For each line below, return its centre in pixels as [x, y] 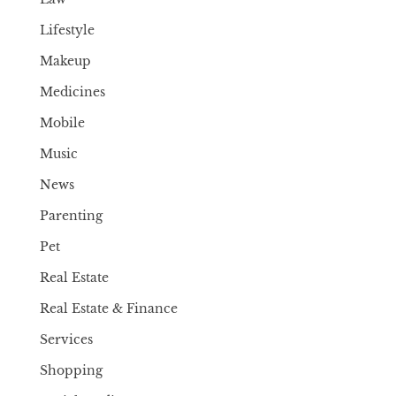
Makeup [66, 61]
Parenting [72, 216]
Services [67, 339]
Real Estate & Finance [109, 308]
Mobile [63, 123]
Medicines [73, 92]
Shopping [72, 370]
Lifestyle [68, 30]
